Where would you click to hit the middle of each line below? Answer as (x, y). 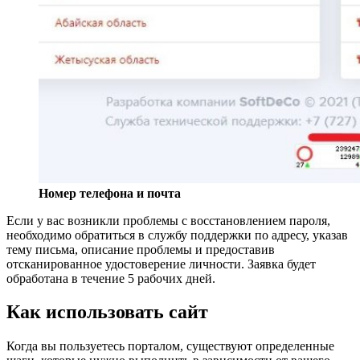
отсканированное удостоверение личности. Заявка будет (161, 264)
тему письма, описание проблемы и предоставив (141, 249)
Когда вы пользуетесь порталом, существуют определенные (170, 346)
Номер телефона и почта (110, 193)
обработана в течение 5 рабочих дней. (111, 278)
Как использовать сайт (107, 312)
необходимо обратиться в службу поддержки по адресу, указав (177, 235)
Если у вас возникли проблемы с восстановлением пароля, (168, 220)
